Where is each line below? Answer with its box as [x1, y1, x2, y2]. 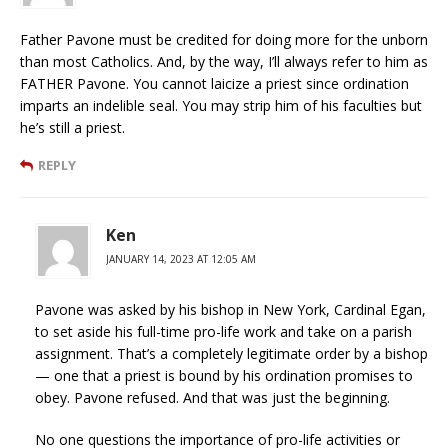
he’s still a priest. [20, 117, 125, 137]
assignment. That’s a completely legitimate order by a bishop [35, 343, 428, 363]
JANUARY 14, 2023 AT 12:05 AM [106, 251, 256, 266]
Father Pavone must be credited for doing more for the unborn [20, 29, 428, 49]
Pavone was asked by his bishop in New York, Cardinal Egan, [35, 299, 426, 319]
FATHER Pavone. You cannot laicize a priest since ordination [20, 73, 409, 93]
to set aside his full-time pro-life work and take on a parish [35, 321, 412, 341]
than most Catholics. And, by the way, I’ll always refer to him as [20, 51, 428, 71]
